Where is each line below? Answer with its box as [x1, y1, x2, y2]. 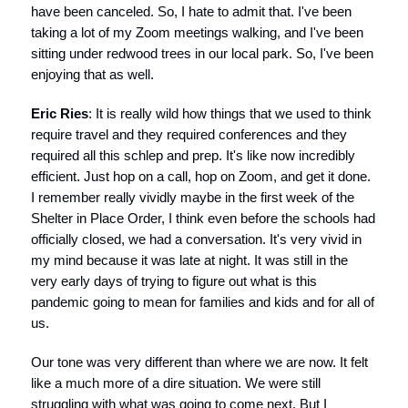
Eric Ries [31, 106, 88, 121]
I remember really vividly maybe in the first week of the [31, 189, 354, 205]
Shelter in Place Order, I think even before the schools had [31, 210, 375, 226]
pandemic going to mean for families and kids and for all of [31, 294, 374, 310]
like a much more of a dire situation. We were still [31, 375, 321, 391]
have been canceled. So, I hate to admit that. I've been [31, 4, 352, 19]
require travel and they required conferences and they [31, 127, 347, 142]
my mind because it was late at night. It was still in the [31, 252, 348, 268]
